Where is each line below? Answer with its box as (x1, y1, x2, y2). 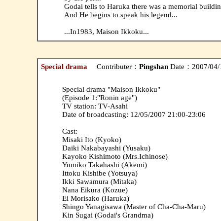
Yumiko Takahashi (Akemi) (62, 160, 147, 169)
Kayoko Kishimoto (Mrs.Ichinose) (62, 152, 168, 160)
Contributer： (89, 62, 139, 71)
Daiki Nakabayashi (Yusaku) (62, 144, 150, 152)
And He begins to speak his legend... (64, 10, 178, 19)
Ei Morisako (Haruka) (62, 194, 129, 202)
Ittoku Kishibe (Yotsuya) (62, 169, 138, 177)
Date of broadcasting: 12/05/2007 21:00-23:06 (62, 110, 206, 118)
